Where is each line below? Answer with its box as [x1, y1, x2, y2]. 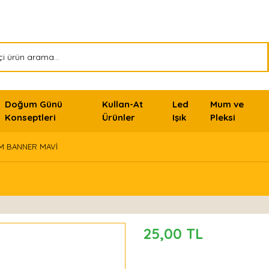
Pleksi [210, 112, 236, 123]
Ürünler [101, 112, 135, 123]
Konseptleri [5, 112, 56, 123]
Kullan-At [101, 98, 143, 110]
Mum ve [210, 98, 244, 110]
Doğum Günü [5, 98, 63, 110]
